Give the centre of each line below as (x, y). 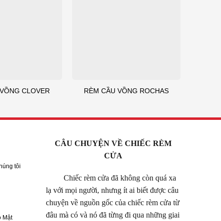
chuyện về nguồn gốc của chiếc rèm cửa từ (113, 203)
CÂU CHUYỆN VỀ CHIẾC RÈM (113, 143)
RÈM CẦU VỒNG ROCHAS (126, 91)
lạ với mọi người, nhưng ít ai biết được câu (112, 190)
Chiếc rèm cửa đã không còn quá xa (111, 178)
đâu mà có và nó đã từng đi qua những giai (113, 215)
